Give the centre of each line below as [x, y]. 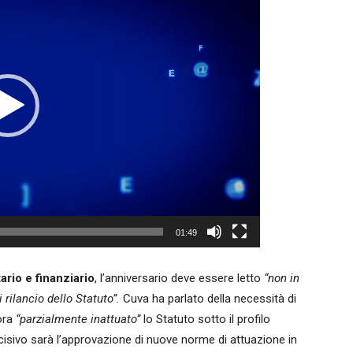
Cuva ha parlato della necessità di [208, 299]
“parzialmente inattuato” [78, 319]
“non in [282, 278]
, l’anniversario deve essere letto [179, 278]
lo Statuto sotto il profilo [205, 319]
